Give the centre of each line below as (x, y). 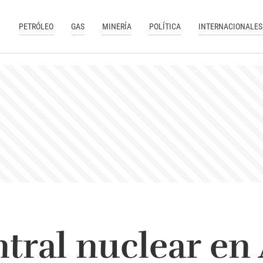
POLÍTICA (165, 26)
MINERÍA (117, 26)
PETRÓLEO (36, 26)
